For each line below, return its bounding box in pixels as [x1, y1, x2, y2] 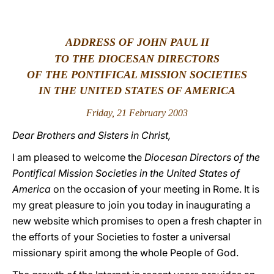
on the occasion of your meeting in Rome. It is [51, 183, 259, 195]
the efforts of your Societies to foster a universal [12, 231, 231, 243]
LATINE [194, 15, 226, 26]
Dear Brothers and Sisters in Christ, [12, 129, 171, 141]
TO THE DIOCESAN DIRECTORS [54, 53, 220, 65]
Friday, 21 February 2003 [86, 108, 188, 118]
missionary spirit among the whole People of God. [12, 246, 239, 259]
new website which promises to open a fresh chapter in [12, 215, 262, 227]
